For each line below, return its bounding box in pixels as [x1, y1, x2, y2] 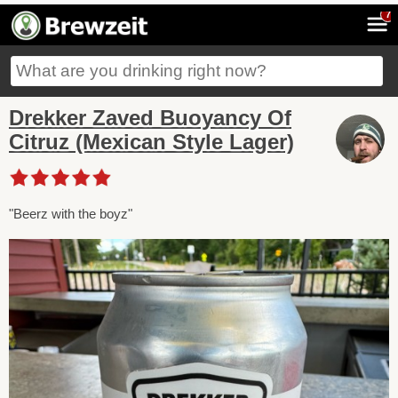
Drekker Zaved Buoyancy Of [9, 106, 291, 130]
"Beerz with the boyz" [9, 205, 132, 221]
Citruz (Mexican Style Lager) [9, 130, 294, 154]
